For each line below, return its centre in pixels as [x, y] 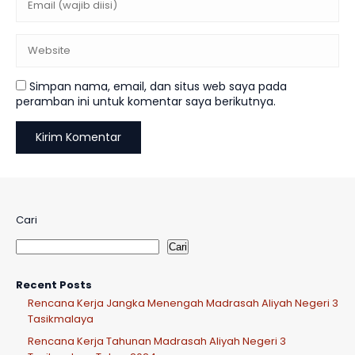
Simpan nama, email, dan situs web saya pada [158, 86]
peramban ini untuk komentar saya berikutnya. [146, 101]
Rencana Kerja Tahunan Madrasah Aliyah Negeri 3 [157, 341]
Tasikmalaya [61, 319]
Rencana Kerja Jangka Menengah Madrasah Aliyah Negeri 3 [183, 303]
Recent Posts [54, 285]
